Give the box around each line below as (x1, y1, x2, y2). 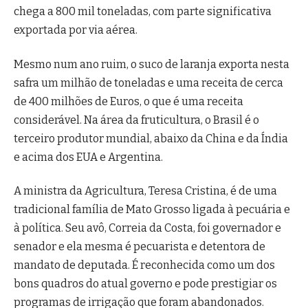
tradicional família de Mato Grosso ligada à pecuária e (14, 202, 290, 216)
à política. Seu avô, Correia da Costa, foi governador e (14, 221, 281, 234)
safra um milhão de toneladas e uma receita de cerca (14, 76, 283, 89)
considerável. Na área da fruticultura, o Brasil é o (14, 113, 259, 126)
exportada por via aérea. (14, 23, 137, 37)
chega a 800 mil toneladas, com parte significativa (14, 5, 272, 19)
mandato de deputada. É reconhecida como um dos (14, 258, 275, 272)
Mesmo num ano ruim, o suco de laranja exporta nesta (14, 57, 289, 71)
